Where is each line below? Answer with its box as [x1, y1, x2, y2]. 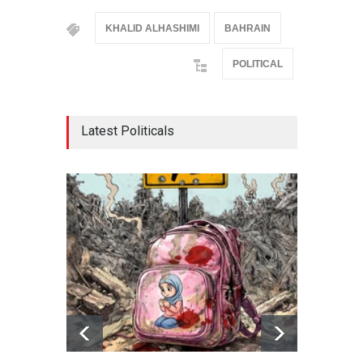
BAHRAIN [224, 23, 271, 35]
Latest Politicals [80, 123, 174, 139]
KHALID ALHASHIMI [105, 23, 199, 35]
